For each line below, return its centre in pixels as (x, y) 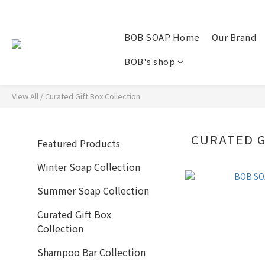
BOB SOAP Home (162, 37)
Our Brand (234, 37)
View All (25, 96)
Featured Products (79, 143)
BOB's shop (150, 61)
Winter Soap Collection (89, 167)
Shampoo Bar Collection (91, 252)
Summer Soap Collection (93, 190)
